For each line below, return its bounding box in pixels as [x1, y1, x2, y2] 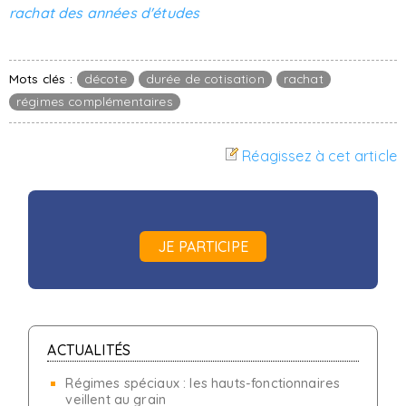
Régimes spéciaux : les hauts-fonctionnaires [65, 375, 341, 391]
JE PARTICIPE [158, 237, 248, 256]
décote [83, 71, 127, 86]
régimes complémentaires [16, 93, 173, 109]
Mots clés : [9, 71, 72, 86]
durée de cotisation [145, 71, 265, 86]
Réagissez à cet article [242, 147, 397, 165]
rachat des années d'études [9, 4, 200, 22]
